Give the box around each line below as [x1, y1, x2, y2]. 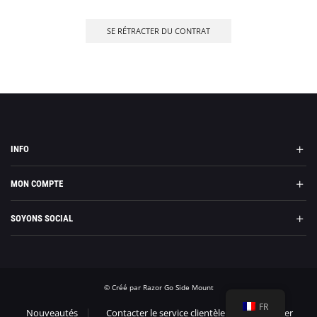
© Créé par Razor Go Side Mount [103, 282, 214, 292]
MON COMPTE [11, 178, 63, 189]
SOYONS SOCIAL [11, 212, 73, 224]
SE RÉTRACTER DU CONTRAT [107, 25, 210, 36]
